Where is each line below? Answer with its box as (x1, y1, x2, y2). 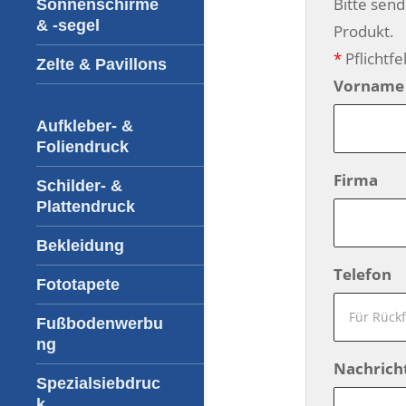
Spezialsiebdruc (36, 374, 160, 392)
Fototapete (36, 275, 120, 294)
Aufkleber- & (36, 117, 133, 135)
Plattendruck (36, 198, 135, 216)
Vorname (333, 75, 404, 96)
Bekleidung (36, 237, 124, 255)
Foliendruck (36, 138, 129, 156)
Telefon (333, 264, 391, 285)
